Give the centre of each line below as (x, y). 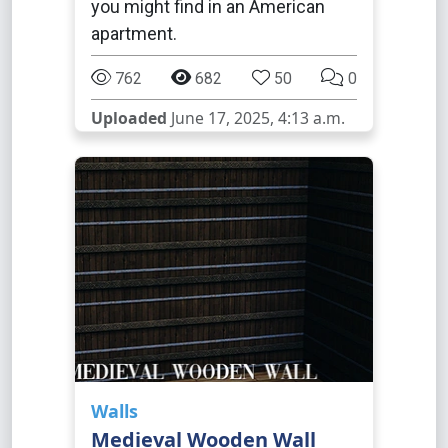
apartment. (134, 33)
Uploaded (129, 118)
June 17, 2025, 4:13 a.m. (256, 118)
